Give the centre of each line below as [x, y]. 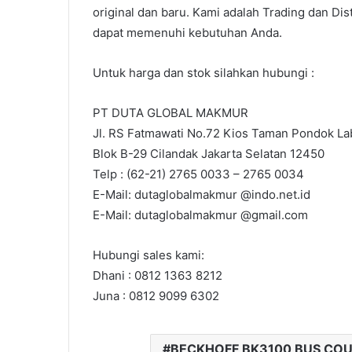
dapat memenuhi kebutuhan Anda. [187, 32]
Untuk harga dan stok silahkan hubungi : [203, 72]
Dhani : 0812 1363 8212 [158, 275]
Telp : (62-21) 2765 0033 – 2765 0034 [198, 174]
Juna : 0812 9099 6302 [156, 295]
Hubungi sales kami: [148, 255]
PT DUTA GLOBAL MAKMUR [170, 112]
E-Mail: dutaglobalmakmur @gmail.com [200, 214]
